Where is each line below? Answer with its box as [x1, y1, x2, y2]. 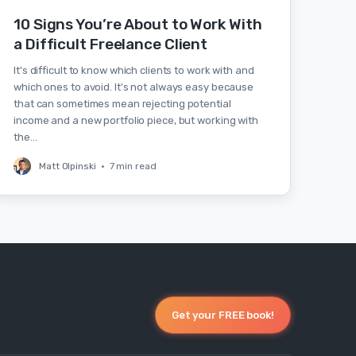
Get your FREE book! [171, 308, 274, 321]
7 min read [109, 161, 157, 172]
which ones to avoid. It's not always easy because [14, 81, 254, 93]
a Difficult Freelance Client [14, 35, 208, 53]
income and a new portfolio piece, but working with [14, 114, 258, 126]
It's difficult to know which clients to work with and [14, 64, 254, 76]
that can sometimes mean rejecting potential [14, 98, 231, 110]
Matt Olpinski [39, 161, 96, 172]
